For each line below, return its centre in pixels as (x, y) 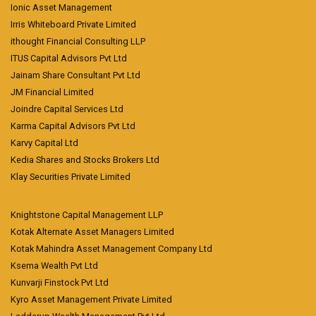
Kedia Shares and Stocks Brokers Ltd (85, 160)
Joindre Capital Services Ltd (67, 109)
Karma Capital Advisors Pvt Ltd (73, 126)
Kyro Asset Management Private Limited (91, 299)
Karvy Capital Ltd (44, 143)
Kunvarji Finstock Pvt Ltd (60, 282)
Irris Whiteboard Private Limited (73, 24)
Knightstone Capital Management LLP (87, 215)
